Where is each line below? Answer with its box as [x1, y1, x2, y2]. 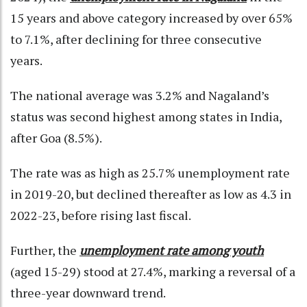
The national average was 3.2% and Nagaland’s [10, 86, 269, 103]
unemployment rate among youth [79, 241, 264, 258]
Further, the [10, 241, 79, 258]
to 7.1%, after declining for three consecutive [10, 30, 262, 47]
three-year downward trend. [10, 284, 166, 301]
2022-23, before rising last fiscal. [10, 206, 193, 223]
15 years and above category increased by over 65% [10, 9, 293, 26]
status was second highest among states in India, [10, 108, 282, 125]
